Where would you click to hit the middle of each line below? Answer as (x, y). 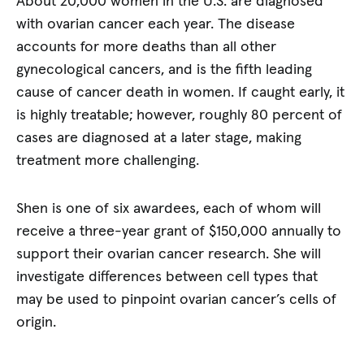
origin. (37, 323)
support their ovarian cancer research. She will (169, 255)
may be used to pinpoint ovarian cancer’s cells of (177, 300)
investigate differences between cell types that (167, 277)
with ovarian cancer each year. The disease (156, 24)
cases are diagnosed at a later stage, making (159, 138)
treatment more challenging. (108, 160)
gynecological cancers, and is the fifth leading (165, 69)
